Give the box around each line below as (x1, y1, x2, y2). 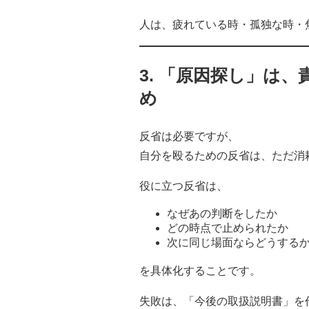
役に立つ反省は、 (139, 180, 228, 192)
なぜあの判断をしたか (167, 208, 277, 220)
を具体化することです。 (139, 265, 261, 277)
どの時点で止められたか (167, 222, 288, 235)
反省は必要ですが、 (139, 130, 239, 143)
